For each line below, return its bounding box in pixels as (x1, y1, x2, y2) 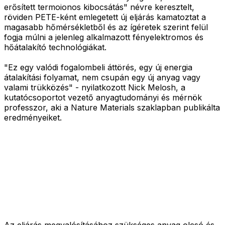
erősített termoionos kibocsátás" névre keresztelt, (4, 2, 194, 12)
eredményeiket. (4, 112, 62, 123)
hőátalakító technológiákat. (4, 42, 106, 52)
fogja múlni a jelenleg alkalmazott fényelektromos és (4, 32, 203, 42)
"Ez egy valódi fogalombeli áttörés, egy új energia (4, 62, 192, 72)
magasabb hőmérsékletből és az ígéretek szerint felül (4, 22, 208, 32)
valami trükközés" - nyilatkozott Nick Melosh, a (4, 82, 185, 92)
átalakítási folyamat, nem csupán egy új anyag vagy (4, 72, 200, 82)
